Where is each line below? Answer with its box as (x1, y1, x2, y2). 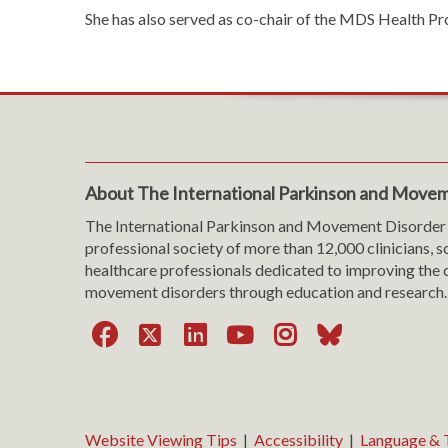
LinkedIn (204, 320, 345, 347)
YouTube (252, 320, 389, 347)
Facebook (116, 320, 265, 347)
